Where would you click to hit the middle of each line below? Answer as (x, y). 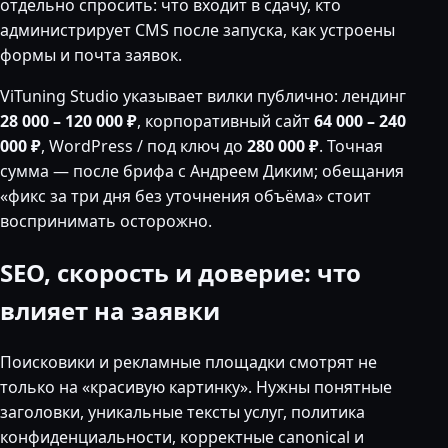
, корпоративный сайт (225, 120)
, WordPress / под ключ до (144, 145)
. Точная (351, 145)
